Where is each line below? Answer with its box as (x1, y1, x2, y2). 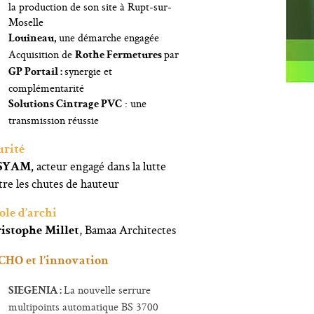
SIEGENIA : (8, 286, 64, 297)
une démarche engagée (56, 30, 160, 45)
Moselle (8, 15, 44, 29)
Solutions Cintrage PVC (8, 100, 123, 111)
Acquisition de (8, 47, 76, 62)
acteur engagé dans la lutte (34, 158, 167, 175)
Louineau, (8, 34, 57, 45)
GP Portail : (8, 67, 65, 78)
